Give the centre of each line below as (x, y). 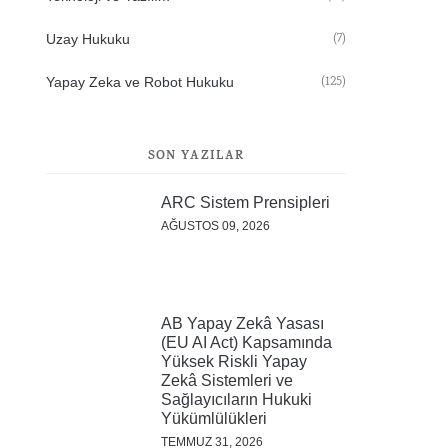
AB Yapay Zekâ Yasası (242, 323)
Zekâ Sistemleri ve (227, 380)
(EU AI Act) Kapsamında (246, 342)
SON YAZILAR (196, 156)
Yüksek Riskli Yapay (234, 361)
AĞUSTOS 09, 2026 (215, 226)
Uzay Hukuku (88, 39)
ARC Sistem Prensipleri (245, 202)
